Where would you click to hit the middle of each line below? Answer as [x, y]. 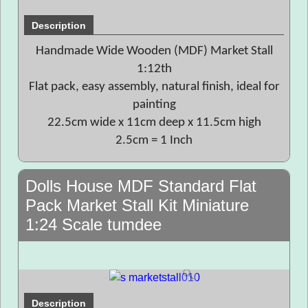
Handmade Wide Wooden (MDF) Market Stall [154, 51]
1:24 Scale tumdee [93, 224]
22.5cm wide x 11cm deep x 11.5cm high [154, 123]
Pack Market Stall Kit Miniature [137, 205]
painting [154, 105]
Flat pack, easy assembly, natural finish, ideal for [154, 87]
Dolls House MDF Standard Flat [141, 186]
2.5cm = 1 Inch [154, 141]
